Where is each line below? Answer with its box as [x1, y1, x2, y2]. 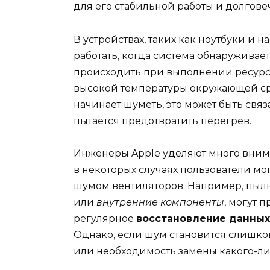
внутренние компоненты [96, 196, 224, 208]
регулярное [74, 212, 136, 224]
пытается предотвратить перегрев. [74, 115, 251, 127]
